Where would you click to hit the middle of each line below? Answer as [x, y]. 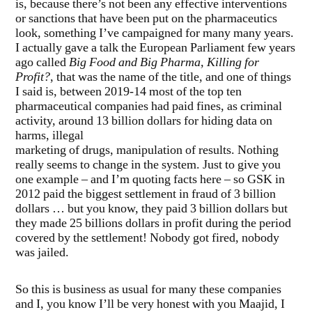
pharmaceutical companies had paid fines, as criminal [149, 107]
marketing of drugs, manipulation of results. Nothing [147, 151]
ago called [42, 63]
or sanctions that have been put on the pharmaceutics [146, 19]
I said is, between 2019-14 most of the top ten [128, 92]
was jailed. [42, 253]
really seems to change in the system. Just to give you [148, 165]
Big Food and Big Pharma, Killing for [164, 63]
